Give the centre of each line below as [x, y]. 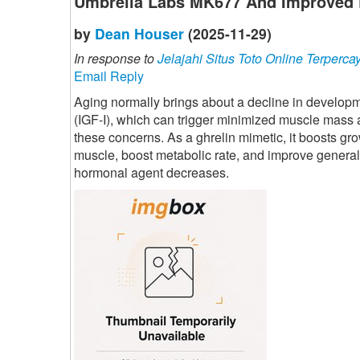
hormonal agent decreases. [151, 173]
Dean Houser [139, 34]
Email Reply [109, 76]
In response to [116, 59]
